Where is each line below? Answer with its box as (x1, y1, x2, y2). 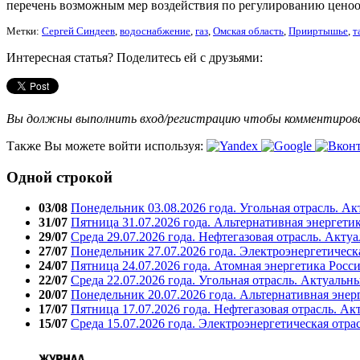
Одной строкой (6, 168, 112, 186)
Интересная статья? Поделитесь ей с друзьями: (6, 50, 263, 64)
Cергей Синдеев (42, 25, 115, 37)
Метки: (6, 25, 42, 37)
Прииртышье (288, 25, 348, 37)
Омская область (213, 25, 284, 37)
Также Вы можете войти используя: (6, 138, 207, 153)
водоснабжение (120, 25, 190, 37)
